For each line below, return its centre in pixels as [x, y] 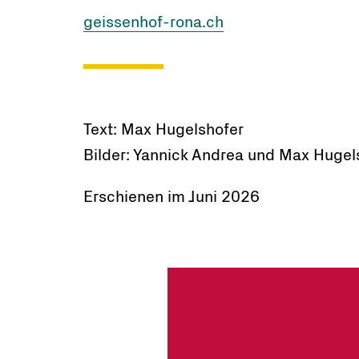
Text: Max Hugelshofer [164, 130]
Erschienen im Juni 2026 [172, 197]
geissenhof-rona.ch [154, 22]
